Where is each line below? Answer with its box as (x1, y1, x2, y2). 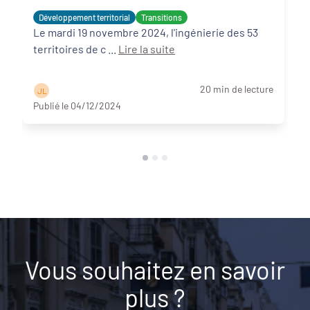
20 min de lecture (200, 82, 273, 95)
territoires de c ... (108, 42, 118, 55)
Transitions (141, 12, 182, 22)
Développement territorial (39, 12, 130, 22)
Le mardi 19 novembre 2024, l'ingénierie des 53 (33, 25, 258, 39)
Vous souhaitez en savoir (25, 254, 285, 284)
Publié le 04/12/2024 (33, 99, 121, 111)
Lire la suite (118, 42, 175, 55)
